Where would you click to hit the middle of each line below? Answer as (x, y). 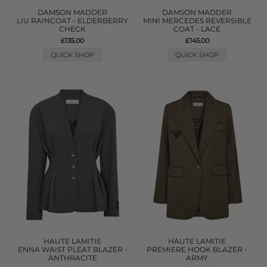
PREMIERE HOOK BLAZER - (197, 249)
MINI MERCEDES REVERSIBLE (197, 21)
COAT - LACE (197, 29)
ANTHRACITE (72, 258)
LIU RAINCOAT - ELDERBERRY (73, 21)
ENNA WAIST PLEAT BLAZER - (72, 249)
